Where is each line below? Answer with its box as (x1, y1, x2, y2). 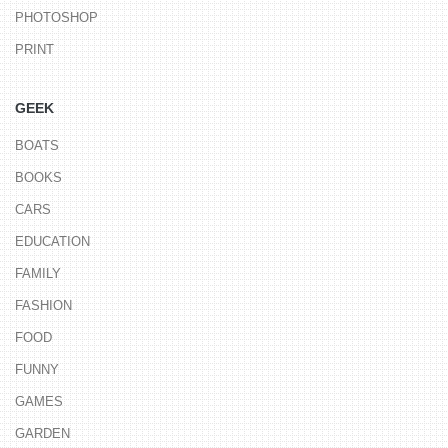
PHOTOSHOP (15, 10, 98, 26)
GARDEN (15, 426, 70, 442)
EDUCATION (15, 234, 90, 250)
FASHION (15, 298, 72, 314)
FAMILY (15, 266, 61, 282)
